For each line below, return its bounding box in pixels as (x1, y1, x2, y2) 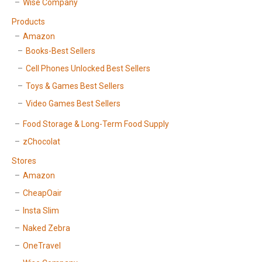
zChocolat (23, 137, 60, 147)
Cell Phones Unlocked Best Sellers (26, 64, 150, 74)
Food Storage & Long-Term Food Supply (23, 119, 169, 129)
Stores (12, 156, 36, 166)
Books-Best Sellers (26, 46, 95, 56)
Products (12, 17, 45, 27)
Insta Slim (23, 206, 59, 216)
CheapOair (23, 188, 62, 198)
